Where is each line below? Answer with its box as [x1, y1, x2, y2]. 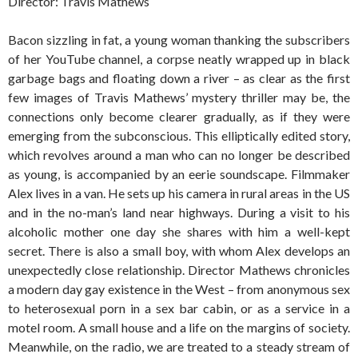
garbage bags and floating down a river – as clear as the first [8, 70, 350, 86]
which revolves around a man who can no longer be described [8, 147, 350, 163]
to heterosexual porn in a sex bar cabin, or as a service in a [8, 300, 350, 316]
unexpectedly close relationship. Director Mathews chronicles [8, 262, 350, 278]
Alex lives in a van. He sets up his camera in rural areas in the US [8, 185, 350, 201]
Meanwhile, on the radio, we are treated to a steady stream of [8, 339, 350, 355]
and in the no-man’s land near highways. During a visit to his [8, 205, 350, 221]
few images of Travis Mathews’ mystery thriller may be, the [8, 89, 350, 105]
